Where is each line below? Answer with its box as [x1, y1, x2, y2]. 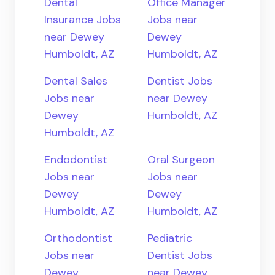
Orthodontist [44, 231, 112, 246]
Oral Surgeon [147, 152, 215, 167]
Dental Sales [44, 74, 107, 88]
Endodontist [44, 152, 107, 167]
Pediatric [147, 231, 192, 246]
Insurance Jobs [44, 12, 121, 27]
